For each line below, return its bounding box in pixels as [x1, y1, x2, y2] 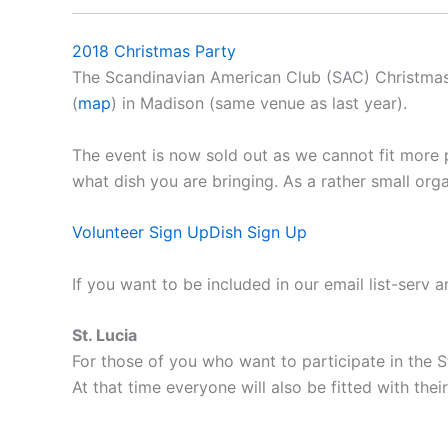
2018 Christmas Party [72, 40, 236, 61]
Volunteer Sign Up [72, 222, 209, 243]
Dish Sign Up [209, 222, 307, 243]
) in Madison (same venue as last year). [111, 92, 407, 113]
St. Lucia [72, 325, 137, 346]
